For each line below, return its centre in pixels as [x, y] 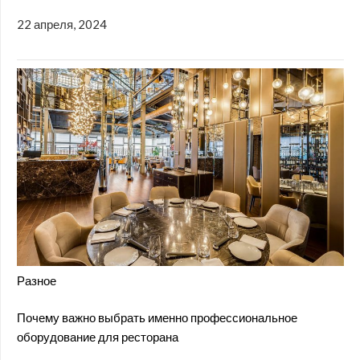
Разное [37, 280]
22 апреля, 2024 [62, 24]
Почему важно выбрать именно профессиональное [157, 318]
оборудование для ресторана [98, 337]
